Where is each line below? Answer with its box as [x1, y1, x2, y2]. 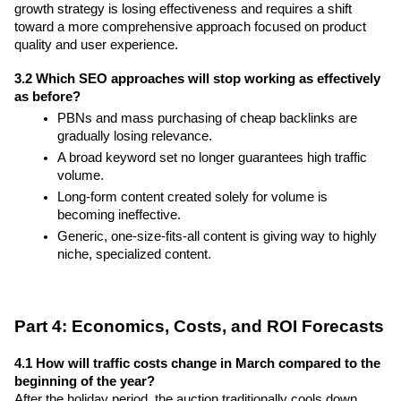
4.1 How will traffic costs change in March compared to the [14, 355, 380, 371]
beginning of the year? [14, 373, 155, 388]
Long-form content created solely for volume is [57, 190, 328, 205]
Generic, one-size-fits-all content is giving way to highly [57, 229, 377, 244]
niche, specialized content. [57, 247, 211, 262]
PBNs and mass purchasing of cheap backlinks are [57, 111, 357, 126]
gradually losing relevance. [57, 129, 212, 144]
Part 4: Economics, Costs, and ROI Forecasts [14, 317, 384, 337]
